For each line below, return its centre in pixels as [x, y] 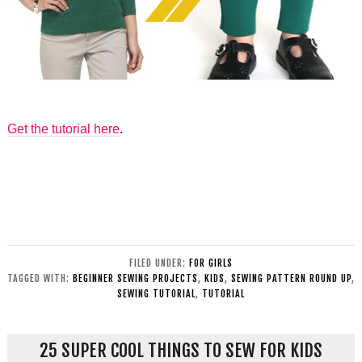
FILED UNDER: [159, 263]
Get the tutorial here [63, 129]
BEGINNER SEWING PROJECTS [135, 279]
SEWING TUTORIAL [156, 294]
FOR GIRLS [211, 263]
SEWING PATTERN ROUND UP [291, 279]
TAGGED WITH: [40, 279]
